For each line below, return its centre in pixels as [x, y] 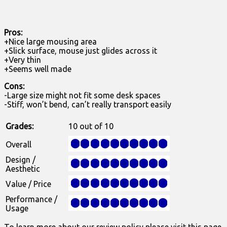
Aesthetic [23, 169]
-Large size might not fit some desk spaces [82, 96]
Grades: [20, 126]
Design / [21, 160]
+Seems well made [38, 69]
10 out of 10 [91, 126]
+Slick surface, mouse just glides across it [81, 51]
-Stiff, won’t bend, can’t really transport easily [88, 105]
